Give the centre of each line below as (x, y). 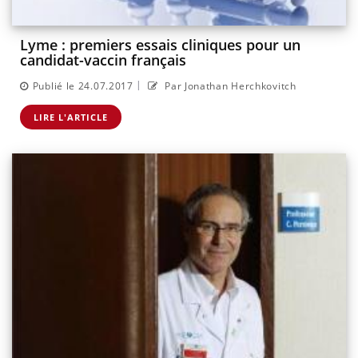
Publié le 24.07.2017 (83, 86)
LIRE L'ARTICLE (71, 117)
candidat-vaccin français (103, 60)
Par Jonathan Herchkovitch (229, 86)
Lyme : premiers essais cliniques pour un (160, 45)
